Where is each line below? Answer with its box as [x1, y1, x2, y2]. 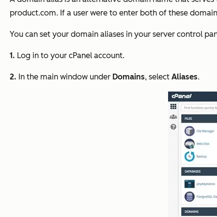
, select [145, 72, 171, 82]
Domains [112, 72, 145, 82]
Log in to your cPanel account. [15, 51, 124, 61]
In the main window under [16, 72, 112, 82]
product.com [10, 8, 56, 18]
